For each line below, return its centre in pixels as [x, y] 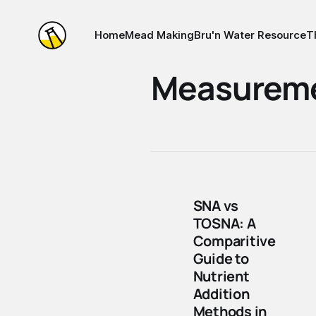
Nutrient [221, 276]
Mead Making [159, 35]
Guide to [221, 259]
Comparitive [234, 241]
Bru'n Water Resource [250, 35]
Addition [221, 294]
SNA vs [216, 206]
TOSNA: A [224, 223]
